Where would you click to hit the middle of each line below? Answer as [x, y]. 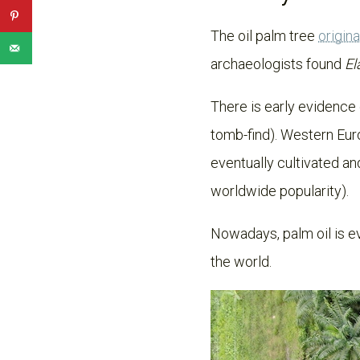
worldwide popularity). [280, 191]
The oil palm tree [264, 36]
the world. [243, 262]
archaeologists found [278, 64]
